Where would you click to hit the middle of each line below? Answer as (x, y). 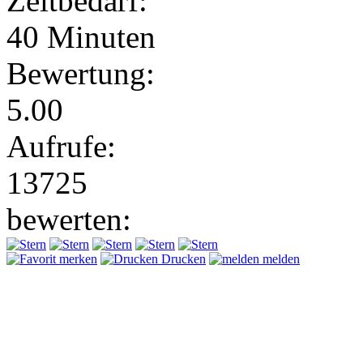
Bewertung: (81, 73)
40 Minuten (81, 36)
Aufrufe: (61, 146)
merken (77, 258)
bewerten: (69, 219)
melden (280, 258)
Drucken (182, 258)
